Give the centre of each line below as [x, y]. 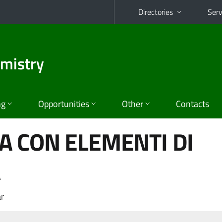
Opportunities [64, 104]
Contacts [193, 104]
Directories [156, 12]
